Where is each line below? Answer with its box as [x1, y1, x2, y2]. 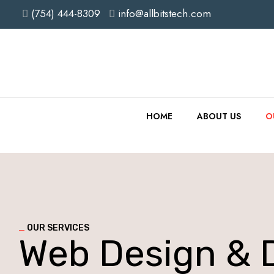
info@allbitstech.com [118, 6, 211, 21]
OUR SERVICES [25, 223, 89, 233]
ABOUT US [197, 110, 241, 123]
